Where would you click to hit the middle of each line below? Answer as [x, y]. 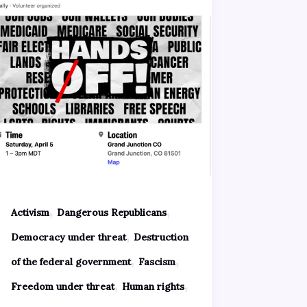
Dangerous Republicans [111, 212]
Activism [30, 212]
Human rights [153, 286]
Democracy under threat [68, 237]
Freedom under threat [62, 286]
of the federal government [71, 261]
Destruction [161, 237]
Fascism [157, 261]
